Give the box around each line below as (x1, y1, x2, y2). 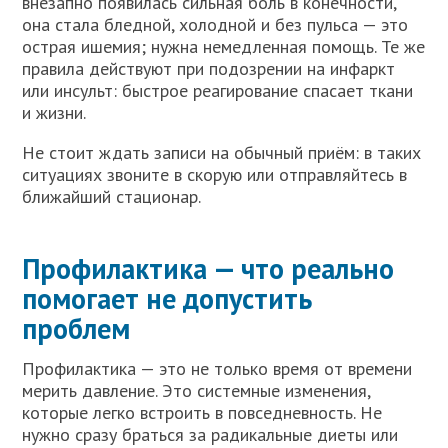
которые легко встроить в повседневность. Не (22, 401, 383, 425)
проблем (22, 310, 131, 348)
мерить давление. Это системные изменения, (22, 379, 371, 403)
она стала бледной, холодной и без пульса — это (22, 13, 409, 37)
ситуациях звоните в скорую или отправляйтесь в (22, 163, 408, 187)
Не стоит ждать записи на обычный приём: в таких (22, 141, 422, 165)
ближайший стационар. (22, 185, 202, 209)
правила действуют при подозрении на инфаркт (22, 57, 396, 81)
